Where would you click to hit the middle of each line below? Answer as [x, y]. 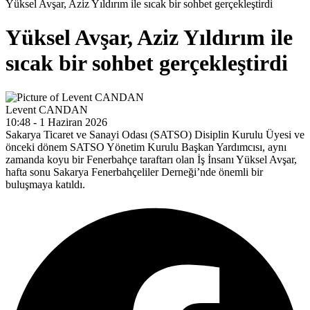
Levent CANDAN [47, 109]
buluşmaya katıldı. [45, 184]
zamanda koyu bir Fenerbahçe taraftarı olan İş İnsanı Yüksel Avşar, [151, 159]
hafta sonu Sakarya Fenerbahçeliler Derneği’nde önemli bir [134, 172]
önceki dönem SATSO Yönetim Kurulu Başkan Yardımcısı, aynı [146, 147]
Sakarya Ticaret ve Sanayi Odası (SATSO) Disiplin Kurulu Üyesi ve [155, 134]
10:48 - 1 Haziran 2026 [56, 122]
